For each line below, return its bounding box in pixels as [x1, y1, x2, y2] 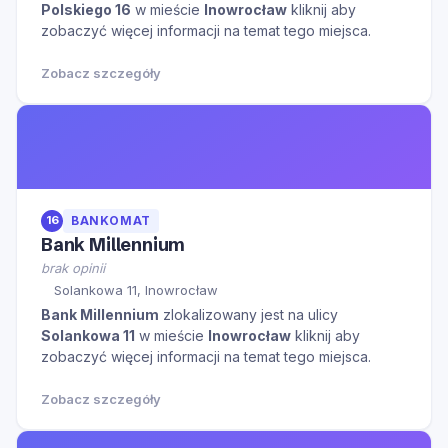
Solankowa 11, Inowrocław [54, 281, 218, 298]
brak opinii [41, 260, 105, 277]
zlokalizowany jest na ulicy [159, 305, 338, 323]
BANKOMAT [71, 213, 151, 229]
